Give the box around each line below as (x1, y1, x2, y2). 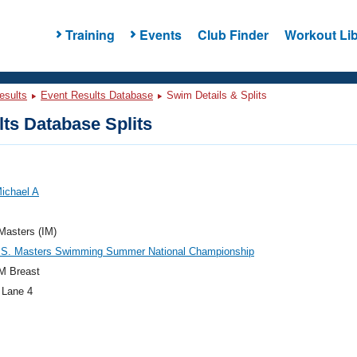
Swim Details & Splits (163, 89, 267, 101)
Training (65, 25, 115, 44)
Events (139, 25, 182, 44)
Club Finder (197, 25, 269, 44)
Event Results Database (41, 89, 153, 101)
